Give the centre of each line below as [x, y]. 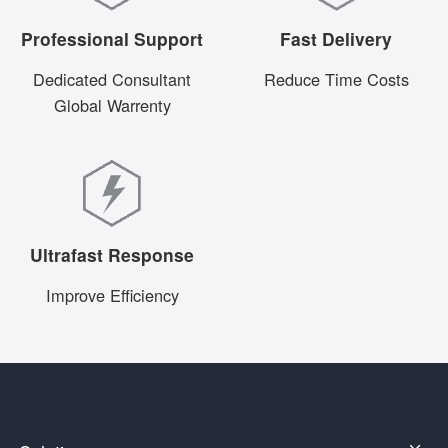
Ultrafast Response [112, 254]
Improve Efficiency [112, 294]
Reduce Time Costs [336, 79]
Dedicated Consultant [112, 79]
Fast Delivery [336, 39]
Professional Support [112, 39]
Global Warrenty [112, 105]
